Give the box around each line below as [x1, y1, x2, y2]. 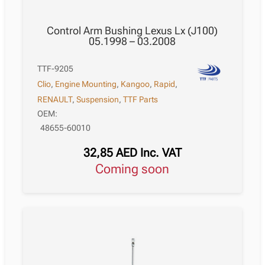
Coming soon [104, 161, 170, 177]
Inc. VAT [140, 146, 182, 160]
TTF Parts [123, 94, 159, 104]
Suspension [76, 94, 119, 104]
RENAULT [37, 94, 73, 104]
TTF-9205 [37, 63, 74, 73]
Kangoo [121, 79, 150, 89]
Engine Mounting [55, 79, 117, 89]
